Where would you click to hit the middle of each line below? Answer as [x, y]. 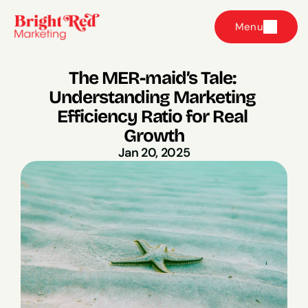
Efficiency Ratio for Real [153, 117]
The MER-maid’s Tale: [152, 78]
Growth [154, 136]
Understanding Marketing [152, 97]
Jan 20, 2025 [154, 153]
